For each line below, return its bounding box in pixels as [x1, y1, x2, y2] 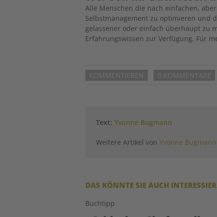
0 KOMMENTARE [157, 70, 212, 80]
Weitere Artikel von [96, 138, 160, 147]
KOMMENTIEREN [89, 70, 144, 80]
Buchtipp [85, 199, 115, 208]
